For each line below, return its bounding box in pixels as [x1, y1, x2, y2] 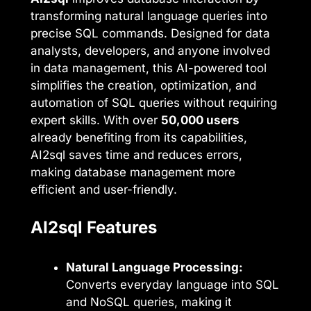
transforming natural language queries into [31, 9, 267, 24]
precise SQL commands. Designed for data [31, 26, 270, 41]
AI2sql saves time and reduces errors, [31, 148, 242, 162]
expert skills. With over [31, 113, 161, 128]
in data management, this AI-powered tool [31, 61, 267, 76]
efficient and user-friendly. [31, 183, 177, 197]
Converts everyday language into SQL [66, 277, 279, 292]
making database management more [31, 165, 235, 180]
